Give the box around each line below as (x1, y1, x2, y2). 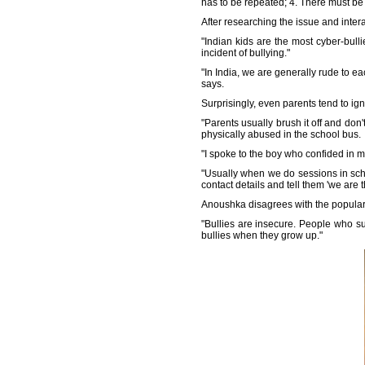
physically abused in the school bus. (201, 129, 361, 140)
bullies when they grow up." (201, 230, 323, 241)
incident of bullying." (201, 47, 290, 59)
